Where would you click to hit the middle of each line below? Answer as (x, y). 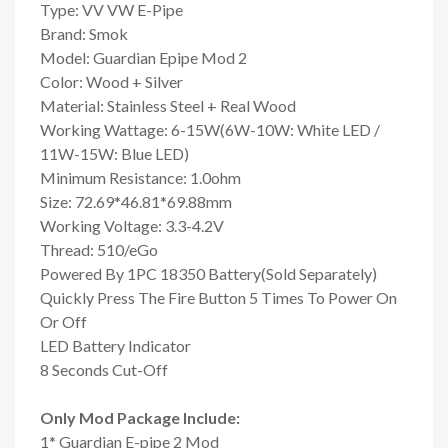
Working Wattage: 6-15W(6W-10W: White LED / (210, 129)
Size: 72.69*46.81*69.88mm (136, 201)
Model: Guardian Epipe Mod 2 (143, 57)
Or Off (63, 321)
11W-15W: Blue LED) (114, 153)
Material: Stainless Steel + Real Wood (168, 105)
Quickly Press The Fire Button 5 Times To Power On (218, 297)
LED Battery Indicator (115, 345)
